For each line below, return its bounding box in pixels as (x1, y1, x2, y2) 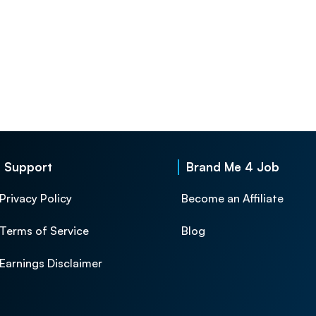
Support (4, 159, 52, 174)
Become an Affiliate (181, 190, 284, 205)
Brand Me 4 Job (186, 159, 279, 174)
